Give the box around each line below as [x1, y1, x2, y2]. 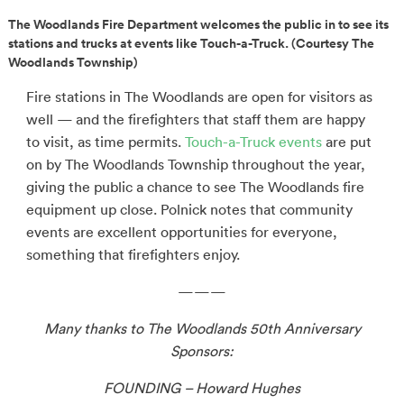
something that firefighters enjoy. [25, 245, 240, 264]
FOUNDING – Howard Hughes [104, 379, 300, 398]
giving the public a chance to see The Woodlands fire [25, 178, 364, 197]
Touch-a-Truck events [184, 133, 322, 151]
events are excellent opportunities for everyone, [25, 223, 337, 242]
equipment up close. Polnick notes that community [25, 200, 353, 219]
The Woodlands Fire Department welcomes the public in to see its [7, 15, 389, 34]
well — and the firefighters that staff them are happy [25, 110, 365, 129]
